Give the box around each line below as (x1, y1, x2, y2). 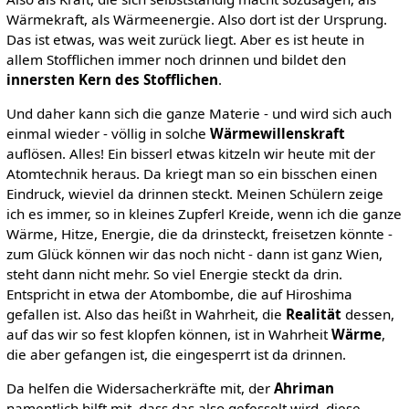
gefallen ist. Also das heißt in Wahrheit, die (5, 304, 286, 323)
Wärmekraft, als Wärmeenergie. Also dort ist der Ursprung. (5, 9, 387, 28)
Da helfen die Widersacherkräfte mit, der (5, 378, 274, 397)
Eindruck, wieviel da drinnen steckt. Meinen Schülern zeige (5, 184, 383, 203)
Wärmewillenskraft (209, 123, 345, 142)
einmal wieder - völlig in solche (5, 123, 210, 142)
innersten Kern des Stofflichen (5, 69, 218, 89)
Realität (285, 304, 341, 323)
